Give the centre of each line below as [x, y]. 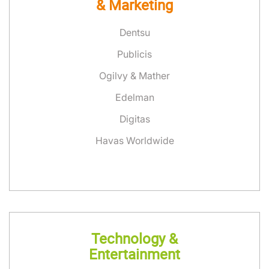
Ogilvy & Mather [134, 76]
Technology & [134, 238]
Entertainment [134, 254]
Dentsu [134, 32]
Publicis [134, 54]
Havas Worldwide [134, 141]
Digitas [134, 119]
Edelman [134, 97]
